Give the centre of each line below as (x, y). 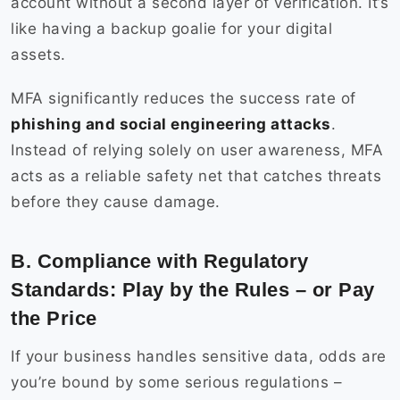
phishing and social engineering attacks (171, 125)
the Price (57, 319)
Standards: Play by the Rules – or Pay (193, 290)
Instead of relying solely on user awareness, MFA (197, 150)
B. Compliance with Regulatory (160, 262)
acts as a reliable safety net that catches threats (196, 176)
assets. (41, 55)
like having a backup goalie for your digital (171, 29)
